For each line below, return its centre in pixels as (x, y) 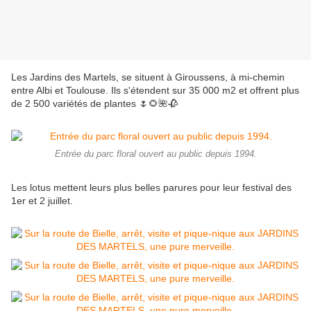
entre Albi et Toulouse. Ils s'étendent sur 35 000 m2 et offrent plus (155, 91)
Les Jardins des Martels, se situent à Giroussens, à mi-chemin (148, 77)
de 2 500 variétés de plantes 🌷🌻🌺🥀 (94, 104)
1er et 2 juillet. (42, 201)
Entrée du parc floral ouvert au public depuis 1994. (155, 154)
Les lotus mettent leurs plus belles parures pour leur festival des (151, 188)
